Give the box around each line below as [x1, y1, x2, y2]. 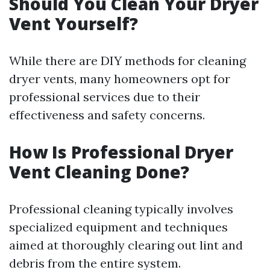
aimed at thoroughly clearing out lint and [9, 237, 243, 253]
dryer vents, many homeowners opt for [9, 71, 230, 86]
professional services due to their [9, 89, 200, 104]
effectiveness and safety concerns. [9, 107, 205, 122]
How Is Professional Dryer [9, 140, 233, 163]
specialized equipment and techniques [9, 219, 228, 234]
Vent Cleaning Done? [9, 160, 189, 183]
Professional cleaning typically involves [9, 201, 233, 216]
